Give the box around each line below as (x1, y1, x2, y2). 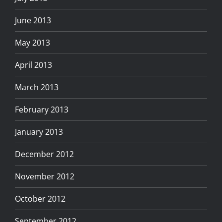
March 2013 (15, 81, 58, 93)
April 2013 (15, 59, 52, 70)
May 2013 (15, 37, 50, 48)
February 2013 (15, 104, 68, 115)
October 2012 (15, 193, 65, 204)
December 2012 (15, 148, 74, 160)
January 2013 (15, 126, 63, 137)
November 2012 (15, 170, 74, 182)
